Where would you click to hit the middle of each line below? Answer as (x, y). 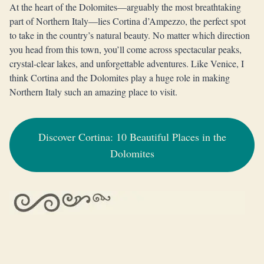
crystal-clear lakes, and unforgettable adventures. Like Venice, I (127, 63)
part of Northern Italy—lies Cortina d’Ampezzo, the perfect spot (128, 21)
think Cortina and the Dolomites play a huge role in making (120, 77)
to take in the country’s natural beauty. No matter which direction (130, 35)
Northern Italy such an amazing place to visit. (93, 92)
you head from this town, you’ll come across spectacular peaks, (126, 49)
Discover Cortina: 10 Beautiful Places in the (132, 137)
